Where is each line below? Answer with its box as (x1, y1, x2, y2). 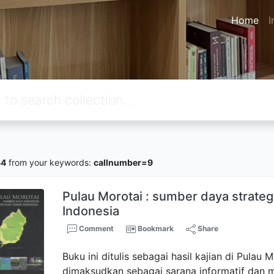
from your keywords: (6, 157, 94, 168)
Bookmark (138, 224, 174, 233)
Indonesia (62, 204, 120, 218)
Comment (77, 224, 114, 233)
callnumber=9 (94, 157, 153, 168)
